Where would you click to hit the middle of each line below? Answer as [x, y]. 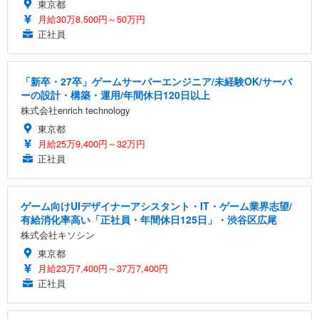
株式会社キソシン [58, 235]
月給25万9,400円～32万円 [91, 144]
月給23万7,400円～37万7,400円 [103, 268]
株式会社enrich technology [75, 110]
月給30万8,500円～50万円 [91, 19]
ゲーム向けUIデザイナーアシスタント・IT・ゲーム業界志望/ [156, 206]
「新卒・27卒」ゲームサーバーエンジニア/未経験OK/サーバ [156, 82]
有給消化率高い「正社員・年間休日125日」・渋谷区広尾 [149, 220]
